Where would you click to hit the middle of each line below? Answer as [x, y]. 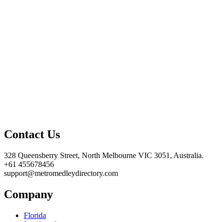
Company [28, 194]
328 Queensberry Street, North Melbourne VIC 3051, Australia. [104, 155]
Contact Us [32, 134]
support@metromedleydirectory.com [61, 173]
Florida [35, 215]
